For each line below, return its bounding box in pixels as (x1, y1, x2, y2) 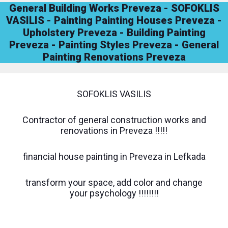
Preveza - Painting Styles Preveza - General (9, 38, 219, 51)
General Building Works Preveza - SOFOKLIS (9, 2, 219, 14)
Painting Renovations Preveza (42, 50, 186, 63)
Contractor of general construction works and (22, 114, 206, 125)
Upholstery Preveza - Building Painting (22, 26, 206, 39)
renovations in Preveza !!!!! (61, 125, 167, 136)
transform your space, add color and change (25, 177, 203, 188)
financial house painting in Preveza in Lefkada (22, 151, 206, 162)
